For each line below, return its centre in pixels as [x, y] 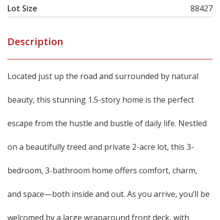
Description [35, 41]
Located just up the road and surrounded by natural [103, 76]
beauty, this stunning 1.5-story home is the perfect [101, 100]
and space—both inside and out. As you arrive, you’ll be [109, 194]
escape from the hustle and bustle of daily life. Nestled [107, 123]
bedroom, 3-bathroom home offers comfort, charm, [102, 170]
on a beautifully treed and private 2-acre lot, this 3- [101, 147]
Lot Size [22, 8]
